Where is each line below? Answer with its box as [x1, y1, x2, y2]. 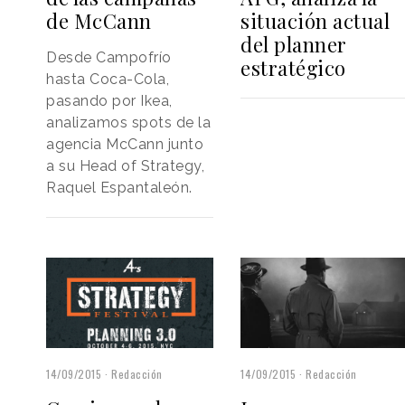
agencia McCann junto [46, 136, 203, 154]
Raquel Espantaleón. [46, 179, 193, 197]
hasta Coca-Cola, [46, 71, 169, 89]
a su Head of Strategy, [46, 157, 204, 175]
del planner [240, 31, 347, 59]
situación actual [240, 7, 391, 35]
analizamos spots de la [46, 114, 211, 132]
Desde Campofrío [46, 49, 172, 67]
